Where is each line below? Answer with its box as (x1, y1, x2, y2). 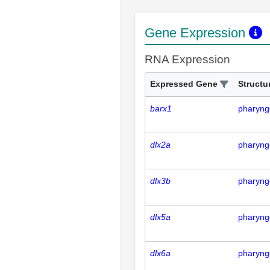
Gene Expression (145, 25, 249, 40)
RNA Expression (145, 53, 230, 66)
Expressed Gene (150, 79, 218, 89)
